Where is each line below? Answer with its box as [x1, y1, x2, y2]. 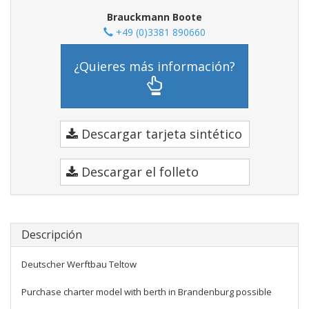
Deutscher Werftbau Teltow [21, 258, 137, 270]
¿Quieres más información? [74, 57, 235, 74]
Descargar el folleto [77, 163, 199, 180]
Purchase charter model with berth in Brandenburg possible [21, 286, 272, 298]
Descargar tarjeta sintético [77, 126, 242, 142]
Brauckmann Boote [107, 10, 202, 23]
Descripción [21, 227, 82, 242]
